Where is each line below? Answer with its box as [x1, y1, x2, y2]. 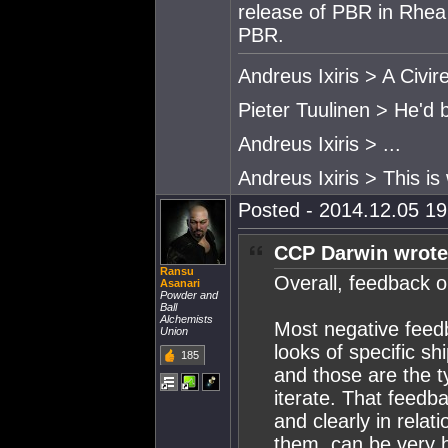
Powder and [160, 289, 218, 301]
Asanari [160, 277, 200, 289]
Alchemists [160, 313, 213, 325]
